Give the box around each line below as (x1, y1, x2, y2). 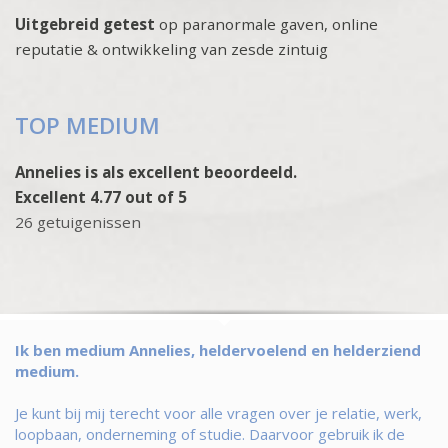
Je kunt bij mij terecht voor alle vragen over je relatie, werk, (15, 402, 422, 423)
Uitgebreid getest (15, 13, 155, 34)
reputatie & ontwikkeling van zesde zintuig (15, 38, 328, 59)
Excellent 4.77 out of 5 (15, 186, 187, 207)
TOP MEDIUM (15, 109, 160, 141)
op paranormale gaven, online (155, 13, 378, 34)
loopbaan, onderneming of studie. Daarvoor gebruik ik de (15, 423, 405, 444)
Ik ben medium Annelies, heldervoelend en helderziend (15, 339, 421, 360)
